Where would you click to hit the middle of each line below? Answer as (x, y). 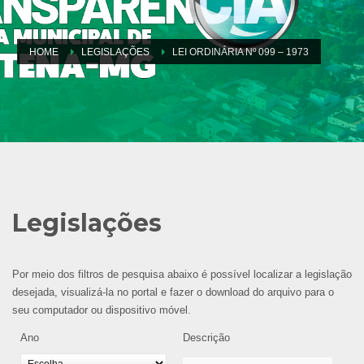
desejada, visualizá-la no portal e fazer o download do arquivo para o (173, 292)
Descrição (206, 337)
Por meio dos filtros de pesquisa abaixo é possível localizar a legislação (182, 274)
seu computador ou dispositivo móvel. (102, 310)
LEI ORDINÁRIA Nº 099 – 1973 (240, 52)
